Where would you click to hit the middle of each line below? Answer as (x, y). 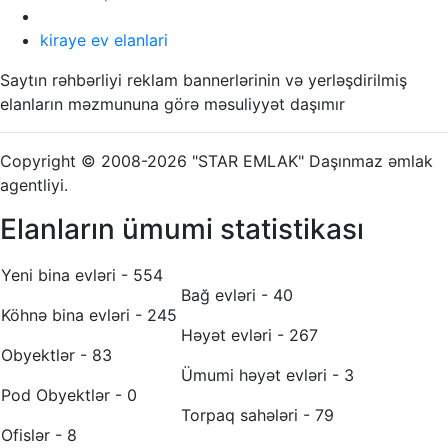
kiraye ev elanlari (104, 39)
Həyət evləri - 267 (249, 334)
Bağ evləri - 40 (237, 294)
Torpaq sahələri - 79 (257, 414)
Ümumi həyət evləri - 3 (267, 374)
